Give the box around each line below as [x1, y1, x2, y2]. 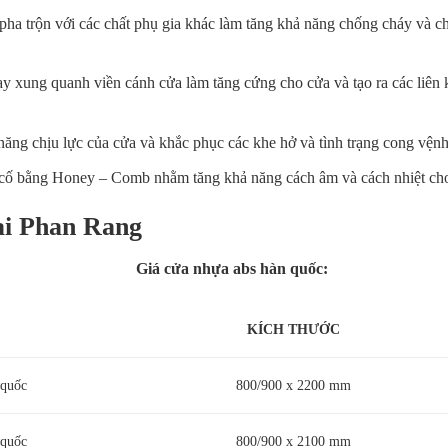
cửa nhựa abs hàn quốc [160, 260, 324, 278]
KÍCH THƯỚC [247, 320, 340, 337]
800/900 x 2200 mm [236, 376, 351, 393]
